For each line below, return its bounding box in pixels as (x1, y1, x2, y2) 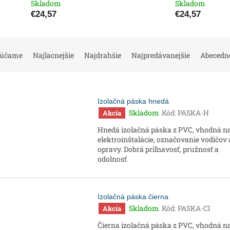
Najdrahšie (84, 50, 121, 61)
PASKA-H (178, 108, 209, 118)
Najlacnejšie (33, 50, 74, 61)
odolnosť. (98, 154, 128, 164)
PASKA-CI (178, 203, 210, 214)
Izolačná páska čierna (98, 192, 168, 201)
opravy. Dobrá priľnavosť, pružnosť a (98, 144, 219, 154)
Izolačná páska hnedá (98, 97, 169, 105)
